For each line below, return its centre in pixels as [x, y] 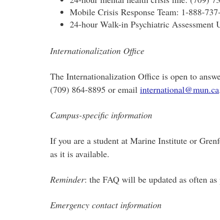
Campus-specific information [101, 115]
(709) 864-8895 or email [95, 89]
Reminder [67, 179]
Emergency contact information [106, 205]
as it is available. [80, 154]
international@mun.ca [179, 89]
